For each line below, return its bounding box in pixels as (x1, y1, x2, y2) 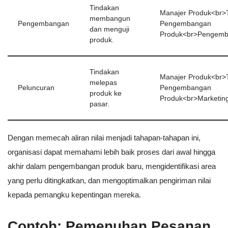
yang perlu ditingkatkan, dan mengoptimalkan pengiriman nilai (8, 176, 211, 185)
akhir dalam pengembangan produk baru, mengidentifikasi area (8, 162, 216, 171)
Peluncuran (18, 84, 54, 92)
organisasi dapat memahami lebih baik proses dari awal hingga (8, 148, 215, 157)
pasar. (90, 100, 109, 108)
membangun (90, 15, 130, 23)
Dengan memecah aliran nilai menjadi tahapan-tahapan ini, (8, 133, 201, 142)
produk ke (90, 90, 122, 98)
